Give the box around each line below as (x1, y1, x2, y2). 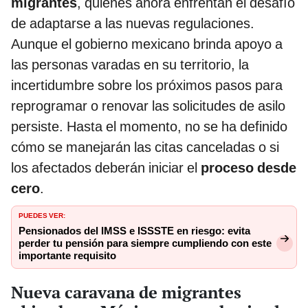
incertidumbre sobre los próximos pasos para (11, 76, 283, 93)
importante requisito (19, 249, 116, 262)
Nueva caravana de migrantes (11, 280, 241, 303)
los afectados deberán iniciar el (11, 159, 201, 176)
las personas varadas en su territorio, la (11, 56, 249, 73)
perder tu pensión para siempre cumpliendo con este (19, 236, 272, 250)
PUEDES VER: (19, 208, 65, 220)
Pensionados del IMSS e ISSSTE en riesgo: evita (19, 224, 250, 237)
